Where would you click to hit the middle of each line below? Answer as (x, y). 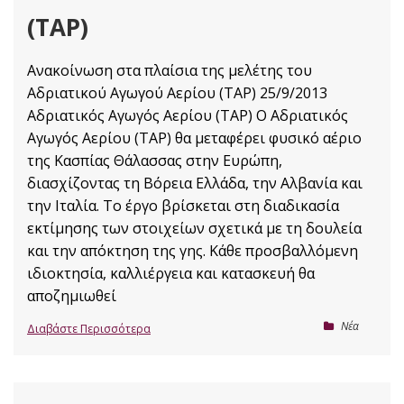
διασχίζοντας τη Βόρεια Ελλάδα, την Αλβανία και (195, 183)
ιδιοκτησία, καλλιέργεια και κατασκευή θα (171, 273)
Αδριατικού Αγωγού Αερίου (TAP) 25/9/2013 (177, 93)
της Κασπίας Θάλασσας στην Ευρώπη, (155, 161)
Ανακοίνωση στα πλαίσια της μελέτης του (170, 70)
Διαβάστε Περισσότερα (89, 329)
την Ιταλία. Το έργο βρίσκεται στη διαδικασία (183, 206)
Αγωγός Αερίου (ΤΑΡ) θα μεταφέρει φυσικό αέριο (194, 138)
